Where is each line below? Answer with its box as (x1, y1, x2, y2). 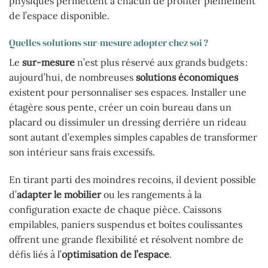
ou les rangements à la (101, 188, 202, 201)
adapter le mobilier (17, 188, 101, 201)
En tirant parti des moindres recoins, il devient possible (9, 173, 256, 186)
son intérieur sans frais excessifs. (9, 146, 155, 159)
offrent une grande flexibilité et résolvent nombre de (9, 233, 243, 246)
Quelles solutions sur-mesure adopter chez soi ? (9, 36, 208, 50)
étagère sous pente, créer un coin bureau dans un (9, 101, 232, 114)
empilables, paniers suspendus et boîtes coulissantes (9, 218, 242, 231)
